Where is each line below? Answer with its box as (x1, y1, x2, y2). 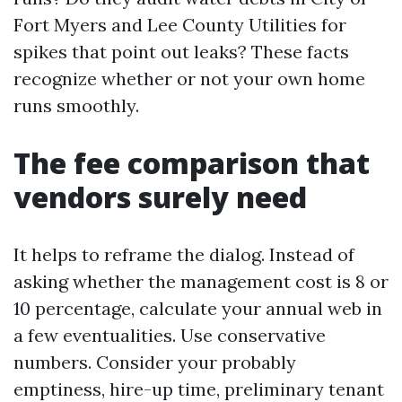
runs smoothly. (13, 94, 139, 117)
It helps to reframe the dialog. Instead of (13, 243, 354, 266)
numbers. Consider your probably (13, 351, 296, 373)
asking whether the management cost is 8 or (13, 270, 389, 293)
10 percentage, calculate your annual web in (13, 297, 382, 319)
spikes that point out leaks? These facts (13, 40, 349, 63)
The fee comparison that (13, 144, 370, 182)
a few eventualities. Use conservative (13, 324, 326, 346)
